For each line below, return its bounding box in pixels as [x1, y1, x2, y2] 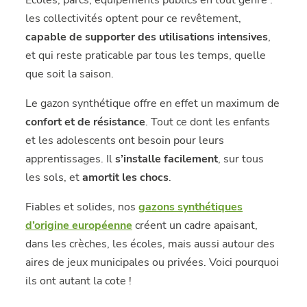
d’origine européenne [25, 218, 133, 233]
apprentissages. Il [25, 151, 116, 167]
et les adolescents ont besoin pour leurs [25, 133, 225, 148]
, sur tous [218, 151, 265, 167]
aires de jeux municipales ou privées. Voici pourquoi [25, 255, 280, 270]
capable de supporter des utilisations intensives [25, 29, 269, 45]
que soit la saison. [25, 66, 114, 82]
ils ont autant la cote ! [25, 273, 132, 288]
